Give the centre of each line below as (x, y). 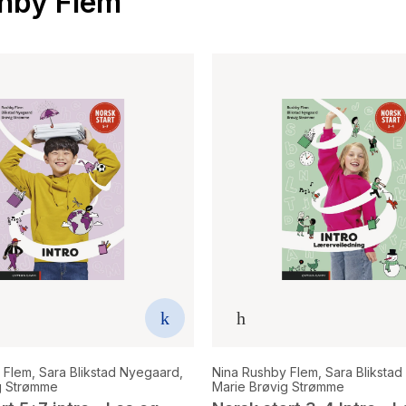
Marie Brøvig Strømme (278, 387)
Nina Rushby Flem (265, 372)
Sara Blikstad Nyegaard (109, 372)
